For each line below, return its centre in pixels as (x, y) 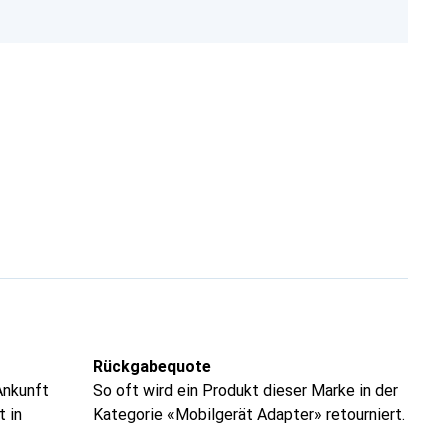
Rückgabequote (152, 366)
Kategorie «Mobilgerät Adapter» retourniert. (249, 414)
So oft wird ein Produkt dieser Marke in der (246, 390)
